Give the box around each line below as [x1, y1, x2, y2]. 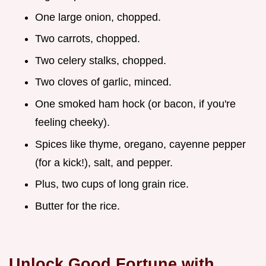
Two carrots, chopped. [35, 33, 140, 45]
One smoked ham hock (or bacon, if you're [35, 97, 236, 110]
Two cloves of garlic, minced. [35, 76, 172, 88]
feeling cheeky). [35, 116, 110, 128]
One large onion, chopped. [35, 11, 161, 23]
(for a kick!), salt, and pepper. [35, 156, 173, 169]
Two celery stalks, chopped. [35, 54, 166, 66]
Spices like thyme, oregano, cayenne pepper [35, 138, 246, 150]
